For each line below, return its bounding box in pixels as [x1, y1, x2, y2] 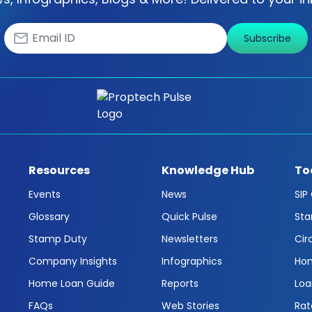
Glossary [29, 210, 70, 224]
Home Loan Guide [29, 276, 115, 290]
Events [29, 187, 61, 201]
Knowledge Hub [162, 162, 254, 178]
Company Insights [29, 254, 117, 268]
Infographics [162, 254, 222, 268]
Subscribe [244, 31, 291, 45]
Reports [162, 276, 198, 290]
